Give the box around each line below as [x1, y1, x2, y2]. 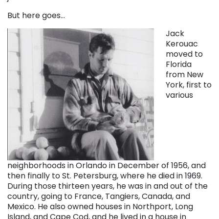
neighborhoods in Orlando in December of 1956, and [7, 159, 206, 171]
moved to [166, 48, 203, 60]
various [166, 89, 193, 101]
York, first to [166, 79, 212, 90]
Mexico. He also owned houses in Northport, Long [7, 200, 193, 212]
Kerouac [166, 38, 198, 49]
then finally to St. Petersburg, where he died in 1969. [7, 170, 202, 181]
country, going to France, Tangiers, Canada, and [7, 190, 190, 202]
